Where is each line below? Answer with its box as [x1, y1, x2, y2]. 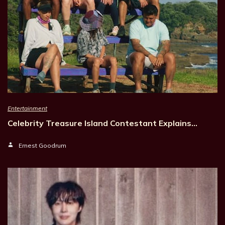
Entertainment [8, 104, 47, 113]
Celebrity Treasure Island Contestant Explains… [8, 118, 197, 129]
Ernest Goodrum [19, 142, 66, 150]
